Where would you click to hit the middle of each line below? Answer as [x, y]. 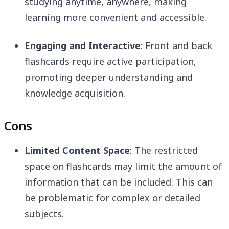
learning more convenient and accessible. [116, 18]
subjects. [44, 214]
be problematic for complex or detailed [112, 198]
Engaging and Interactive [83, 46]
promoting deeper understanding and [109, 77]
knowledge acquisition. [75, 93]
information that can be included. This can [119, 182]
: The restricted [164, 151]
